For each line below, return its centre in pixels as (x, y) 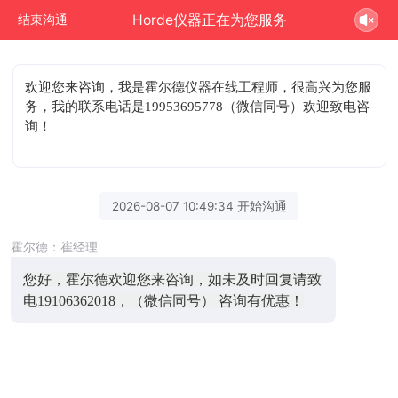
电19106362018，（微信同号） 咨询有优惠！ (163, 300)
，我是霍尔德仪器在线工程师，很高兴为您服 (239, 87)
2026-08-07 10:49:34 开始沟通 (199, 206)
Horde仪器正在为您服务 (210, 20)
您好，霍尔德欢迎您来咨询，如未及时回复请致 (172, 279)
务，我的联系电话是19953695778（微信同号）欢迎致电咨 (198, 106)
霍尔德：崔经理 (54, 247)
